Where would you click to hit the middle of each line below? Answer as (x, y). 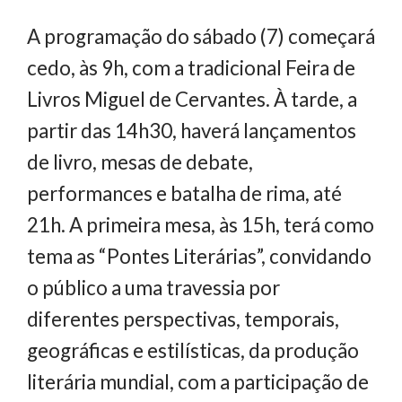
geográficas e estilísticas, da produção (193, 351)
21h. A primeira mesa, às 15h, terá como (201, 225)
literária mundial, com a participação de (198, 382)
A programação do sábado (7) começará (201, 37)
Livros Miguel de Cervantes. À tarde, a (192, 100)
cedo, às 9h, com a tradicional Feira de (191, 68)
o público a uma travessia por (153, 288)
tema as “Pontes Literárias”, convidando (199, 257)
